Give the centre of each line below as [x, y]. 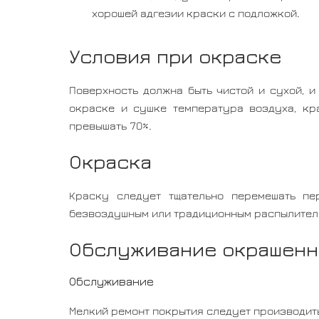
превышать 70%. [110, 126]
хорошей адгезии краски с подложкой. [196, 13]
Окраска [110, 161]
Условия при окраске [175, 56]
